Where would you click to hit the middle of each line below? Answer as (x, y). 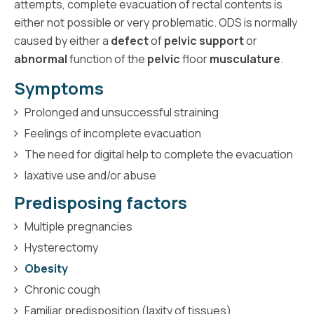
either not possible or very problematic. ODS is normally (156, 22)
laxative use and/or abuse (90, 175)
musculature (245, 59)
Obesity (46, 268)
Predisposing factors (101, 202)
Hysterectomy (61, 247)
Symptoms (59, 88)
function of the (107, 59)
